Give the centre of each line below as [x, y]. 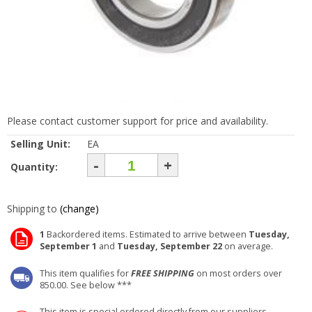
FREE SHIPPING [163, 273]
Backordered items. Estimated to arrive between [147, 234]
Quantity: [36, 167]
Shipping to [32, 209]
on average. [248, 246]
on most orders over [238, 273]
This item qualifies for [85, 273]
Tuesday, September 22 [170, 246]
